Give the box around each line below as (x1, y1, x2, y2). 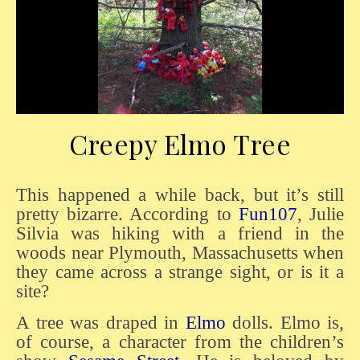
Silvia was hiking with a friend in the (16, 223, 344, 243)
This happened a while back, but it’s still (16, 184, 27, 205)
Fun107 (238, 203, 297, 224)
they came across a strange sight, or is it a (16, 261, 344, 282)
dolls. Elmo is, (225, 312, 344, 333)
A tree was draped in (16, 312, 186, 333)
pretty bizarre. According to (16, 203, 239, 224)
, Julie (297, 203, 345, 224)
